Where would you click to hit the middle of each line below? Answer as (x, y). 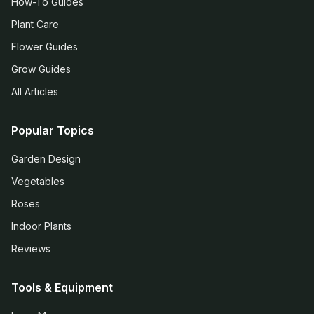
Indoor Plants (41, 226)
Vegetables (38, 181)
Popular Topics (53, 130)
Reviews (31, 248)
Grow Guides (41, 69)
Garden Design (46, 159)
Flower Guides (45, 47)
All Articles (35, 91)
